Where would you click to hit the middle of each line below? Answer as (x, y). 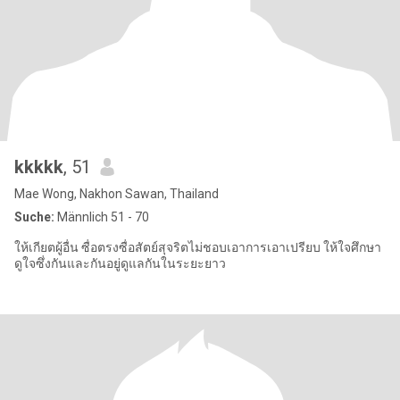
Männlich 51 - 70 (102, 217)
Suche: (34, 217)
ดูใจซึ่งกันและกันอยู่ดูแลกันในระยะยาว (120, 263)
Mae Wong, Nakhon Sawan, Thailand (117, 194)
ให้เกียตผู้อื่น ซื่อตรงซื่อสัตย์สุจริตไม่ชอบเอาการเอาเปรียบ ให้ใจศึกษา (198, 247)
